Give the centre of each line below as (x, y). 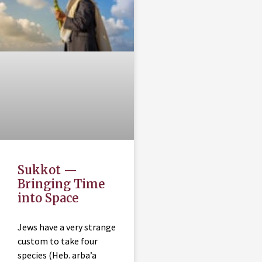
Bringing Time (61, 184)
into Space (48, 198)
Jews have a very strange (67, 227)
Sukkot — (47, 170)
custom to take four (58, 241)
